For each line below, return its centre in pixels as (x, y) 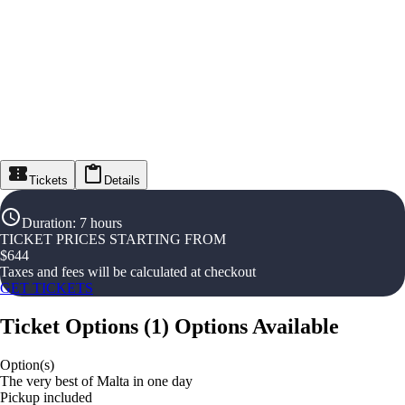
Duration (47, 223)
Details (122, 180)
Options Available (257, 326)
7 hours (101, 223)
